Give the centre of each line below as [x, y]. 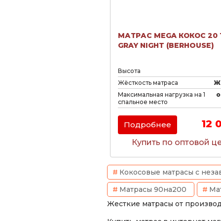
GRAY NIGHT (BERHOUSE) [166, 45]
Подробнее [147, 125]
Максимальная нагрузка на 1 [162, 94]
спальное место [143, 102]
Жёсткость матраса [148, 83]
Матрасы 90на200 [153, 189]
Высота [129, 71]
